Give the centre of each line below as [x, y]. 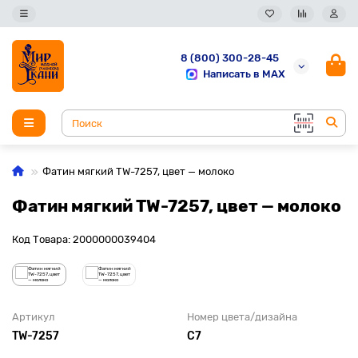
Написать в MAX [244, 74]
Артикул [34, 317]
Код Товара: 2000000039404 [84, 239]
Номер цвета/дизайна [242, 317]
